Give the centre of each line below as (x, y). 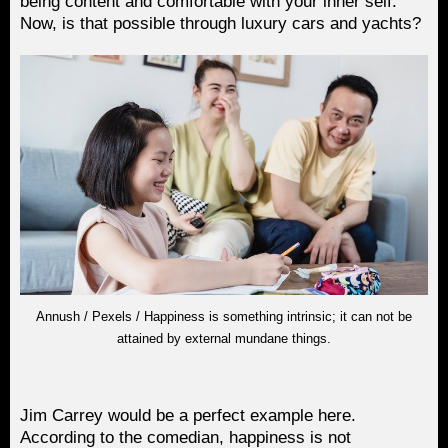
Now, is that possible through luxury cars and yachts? (220, 23)
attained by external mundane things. (224, 338)
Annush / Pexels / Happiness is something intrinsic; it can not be (224, 316)
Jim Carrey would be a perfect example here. (188, 415)
